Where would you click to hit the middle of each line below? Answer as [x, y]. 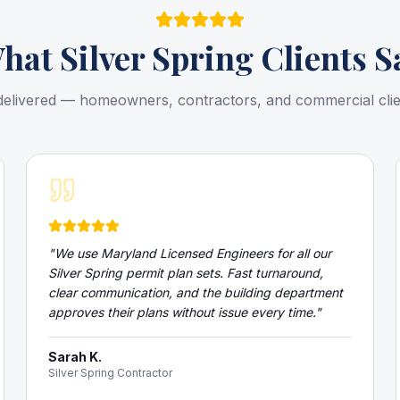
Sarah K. [75, 357]
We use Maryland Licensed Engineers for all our [193, 253]
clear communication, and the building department [196, 292]
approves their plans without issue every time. [182, 312]
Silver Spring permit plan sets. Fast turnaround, [186, 273]
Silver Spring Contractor [111, 373]
